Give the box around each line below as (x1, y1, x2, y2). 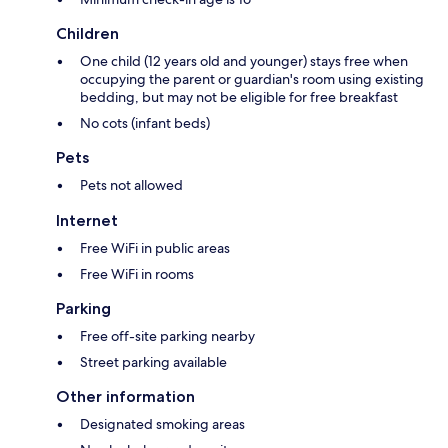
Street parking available (80, 353, 227, 372)
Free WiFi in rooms (80, 265, 194, 284)
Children (56, 24, 119, 44)
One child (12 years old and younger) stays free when (80, 52, 408, 71)
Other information (56, 387, 195, 407)
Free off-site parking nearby (80, 327, 255, 346)
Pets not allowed (80, 176, 183, 195)
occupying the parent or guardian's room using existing (80, 70, 424, 89)
